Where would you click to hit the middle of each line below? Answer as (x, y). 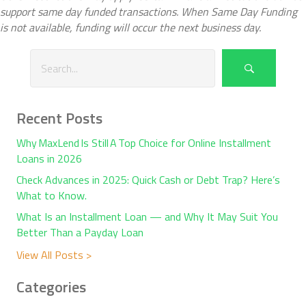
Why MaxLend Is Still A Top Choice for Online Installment (144, 142)
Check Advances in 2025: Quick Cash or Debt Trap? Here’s (148, 179)
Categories (51, 287)
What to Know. (52, 195)
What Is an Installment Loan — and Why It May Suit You (147, 216)
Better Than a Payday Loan (80, 232)
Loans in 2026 (49, 158)
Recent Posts (59, 118)
